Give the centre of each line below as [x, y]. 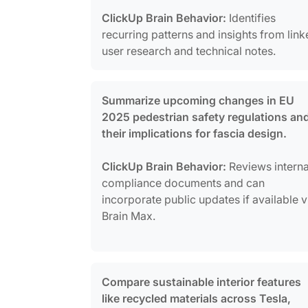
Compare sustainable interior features [201, 282]
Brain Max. [129, 216]
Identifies [251, 18]
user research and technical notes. [189, 51]
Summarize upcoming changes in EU [198, 100]
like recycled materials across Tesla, [196, 298]
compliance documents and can [183, 183]
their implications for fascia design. [194, 133]
